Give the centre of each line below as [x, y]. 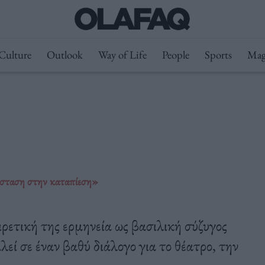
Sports [218, 55]
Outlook [64, 55]
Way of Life [122, 55]
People [175, 55]
